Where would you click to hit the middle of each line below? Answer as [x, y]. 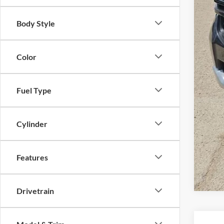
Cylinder [32, 123]
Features [32, 157]
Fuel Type [34, 90]
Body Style [36, 23]
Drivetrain [35, 190]
